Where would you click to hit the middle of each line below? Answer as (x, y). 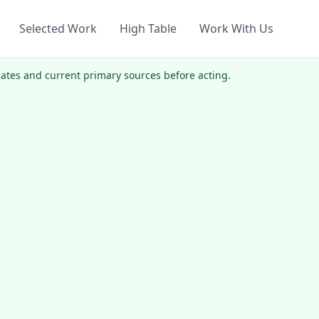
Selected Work (58, 28)
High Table (148, 28)
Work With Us (236, 28)
